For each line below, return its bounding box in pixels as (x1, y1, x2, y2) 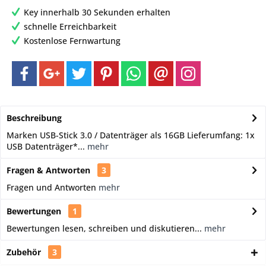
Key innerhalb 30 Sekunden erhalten (24, 7, 170, 18)
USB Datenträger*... (7, 141, 85, 152)
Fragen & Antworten (7, 164, 93, 176)
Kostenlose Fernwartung (24, 35, 121, 46)
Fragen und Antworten (7, 182, 99, 193)
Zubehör (7, 246, 43, 258)
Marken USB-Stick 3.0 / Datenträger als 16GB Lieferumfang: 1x (7, 129, 255, 141)
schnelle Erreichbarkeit (24, 21, 116, 32)
